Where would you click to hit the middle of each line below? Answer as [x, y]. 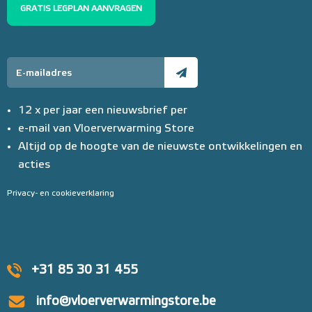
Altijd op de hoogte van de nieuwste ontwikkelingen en [160, 147]
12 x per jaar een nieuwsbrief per [103, 111]
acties [34, 165]
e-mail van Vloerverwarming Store [106, 129]
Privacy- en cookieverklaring [61, 194]
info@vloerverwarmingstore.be [126, 302]
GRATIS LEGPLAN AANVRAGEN [81, 9]
